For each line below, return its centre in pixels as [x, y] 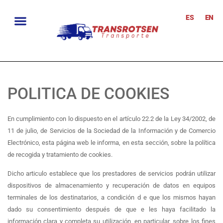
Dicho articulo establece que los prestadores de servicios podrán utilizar [111, 174]
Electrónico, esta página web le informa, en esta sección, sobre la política [111, 142]
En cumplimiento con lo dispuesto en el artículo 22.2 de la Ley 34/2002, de [111, 118]
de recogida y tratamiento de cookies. [60, 154]
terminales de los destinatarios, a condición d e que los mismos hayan [111, 198]
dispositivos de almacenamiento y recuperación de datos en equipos [111, 186]
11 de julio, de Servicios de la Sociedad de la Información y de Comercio [111, 130]
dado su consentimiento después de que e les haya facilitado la [111, 210]
